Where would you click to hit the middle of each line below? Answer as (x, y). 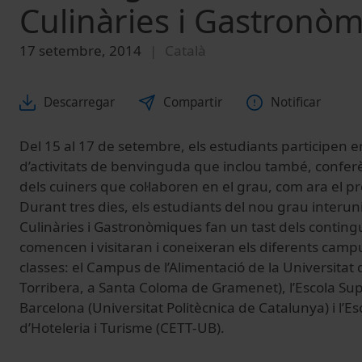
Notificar (296, 103)
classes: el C (57, 267)
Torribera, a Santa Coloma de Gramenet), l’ (157, 288)
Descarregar (79, 103)
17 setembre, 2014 (80, 50)
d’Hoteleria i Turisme (86, 328)
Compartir (193, 103)
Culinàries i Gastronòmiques (111, 227)
